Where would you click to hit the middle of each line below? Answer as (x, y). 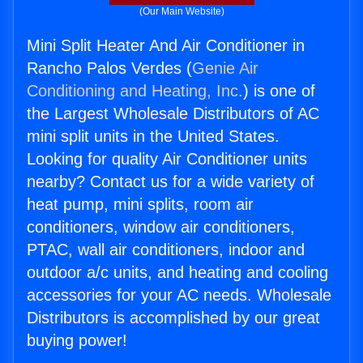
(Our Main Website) (181, 12)
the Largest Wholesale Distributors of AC (173, 114)
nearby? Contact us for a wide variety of (171, 182)
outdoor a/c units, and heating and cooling (177, 273)
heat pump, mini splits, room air (140, 205)
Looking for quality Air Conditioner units (167, 159)
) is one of (279, 91)
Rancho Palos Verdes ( (109, 68)
